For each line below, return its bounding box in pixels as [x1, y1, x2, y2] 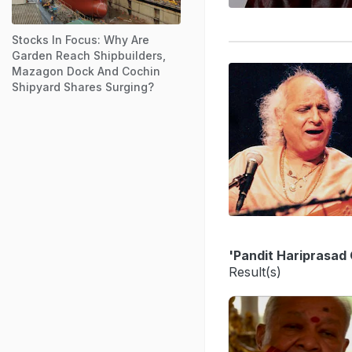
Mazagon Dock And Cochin [12, 64, 160, 78]
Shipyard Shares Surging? [12, 79, 154, 93]
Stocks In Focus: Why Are [12, 32, 149, 46]
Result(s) [229, 264, 281, 280]
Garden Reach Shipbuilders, [12, 48, 166, 62]
